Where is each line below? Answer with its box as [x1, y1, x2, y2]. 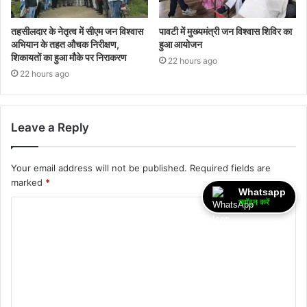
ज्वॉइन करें [238, 197, 269, 207]
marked [11, 177, 45, 188]
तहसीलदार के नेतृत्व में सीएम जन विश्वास [11, 25, 143, 38]
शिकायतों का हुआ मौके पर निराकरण [11, 51, 127, 64]
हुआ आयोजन [159, 38, 202, 51]
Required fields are [190, 162, 271, 174]
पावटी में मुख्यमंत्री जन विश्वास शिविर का [159, 25, 292, 38]
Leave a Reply [11, 121, 89, 135]
